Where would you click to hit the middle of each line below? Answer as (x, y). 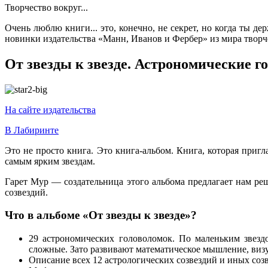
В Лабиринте (32, 130)
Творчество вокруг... (46, 7)
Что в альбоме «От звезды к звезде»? (101, 215)
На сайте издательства (50, 109)
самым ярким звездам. (50, 161)
